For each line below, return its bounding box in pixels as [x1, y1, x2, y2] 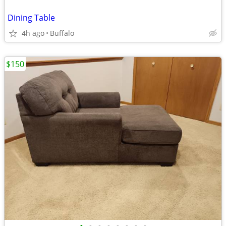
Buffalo [50, 28, 74, 38]
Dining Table [8, 12, 55, 23]
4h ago [22, 28, 44, 38]
